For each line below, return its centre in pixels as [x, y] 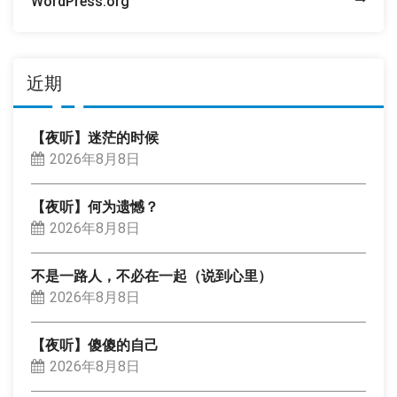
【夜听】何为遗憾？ [95, 207]
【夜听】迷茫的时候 [95, 138]
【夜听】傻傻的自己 [95, 345]
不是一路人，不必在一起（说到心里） [152, 276]
